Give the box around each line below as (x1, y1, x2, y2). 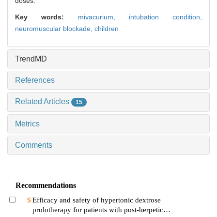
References (15, 76, 55, 85)
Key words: (15, 13, 78, 21)
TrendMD (15, 55, 47, 63)
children (94, 25, 119, 33)
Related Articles (15, 97, 71, 106)
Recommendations (15, 181, 76, 190)
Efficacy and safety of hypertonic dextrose (32, 196, 161, 204)
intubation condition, (128, 13, 202, 21)
